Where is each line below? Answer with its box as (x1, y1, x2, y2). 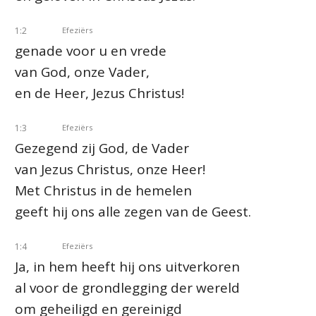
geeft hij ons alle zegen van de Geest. (15, 202, 251, 221)
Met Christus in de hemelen (15, 181, 192, 200)
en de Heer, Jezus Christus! (15, 84, 184, 102)
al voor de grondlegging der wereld (15, 279, 240, 297)
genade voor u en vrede (15, 42, 166, 60)
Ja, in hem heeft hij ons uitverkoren (15, 257, 240, 276)
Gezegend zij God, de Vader (15, 139, 189, 157)
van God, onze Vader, (15, 63, 150, 81)
